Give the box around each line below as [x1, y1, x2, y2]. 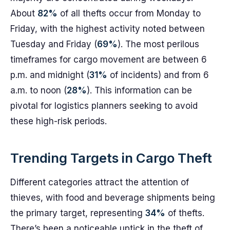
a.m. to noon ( [10, 85, 67, 95]
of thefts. [165, 208, 204, 218]
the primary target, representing [10, 208, 145, 218]
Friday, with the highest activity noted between [10, 24, 205, 34]
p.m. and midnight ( [10, 70, 89, 80]
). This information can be [87, 85, 192, 95]
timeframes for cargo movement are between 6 [10, 54, 207, 65]
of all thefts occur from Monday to [57, 8, 201, 18]
